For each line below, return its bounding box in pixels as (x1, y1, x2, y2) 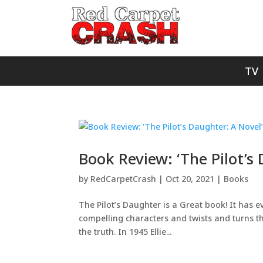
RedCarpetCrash (90, 173, 157, 184)
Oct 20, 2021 (166, 173, 215, 184)
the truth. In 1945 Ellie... (79, 226, 172, 237)
